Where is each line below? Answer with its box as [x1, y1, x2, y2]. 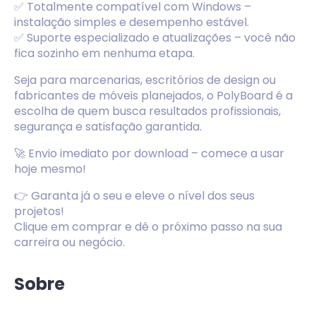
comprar [72, 219, 122, 235]
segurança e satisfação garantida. [14, 119, 202, 135]
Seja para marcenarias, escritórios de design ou [14, 72, 276, 88]
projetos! [14, 203, 64, 219]
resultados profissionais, [149, 103, 281, 119]
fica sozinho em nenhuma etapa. [14, 45, 195, 61]
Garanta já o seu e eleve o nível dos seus [31, 188, 255, 204]
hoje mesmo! [14, 161, 86, 177]
